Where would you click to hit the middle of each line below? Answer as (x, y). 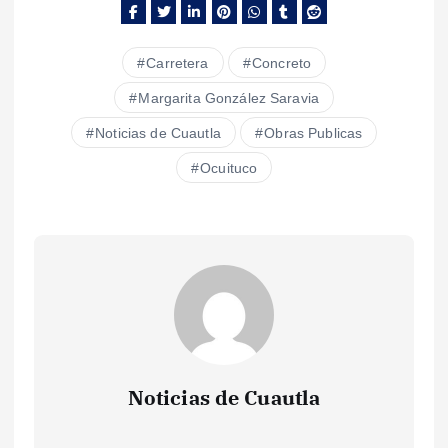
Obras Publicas (313, 133)
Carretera (177, 63)
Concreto (282, 63)
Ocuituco (229, 168)
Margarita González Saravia (229, 98)
